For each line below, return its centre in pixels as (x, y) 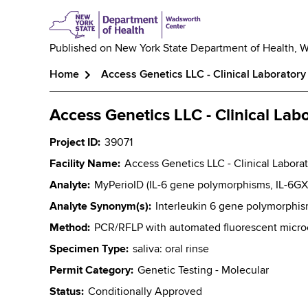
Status (65, 292)
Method (68, 228)
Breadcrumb (96, 90)
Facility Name (84, 164)
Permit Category (90, 271)
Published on (82, 48)
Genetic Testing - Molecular (203, 271)
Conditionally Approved (145, 292)
